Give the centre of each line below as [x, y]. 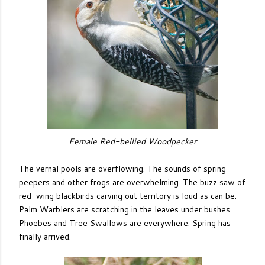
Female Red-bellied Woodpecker [132, 141]
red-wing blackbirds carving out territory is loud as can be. [128, 196]
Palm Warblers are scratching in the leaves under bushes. [125, 209]
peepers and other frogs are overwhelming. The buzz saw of [132, 182]
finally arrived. [45, 237]
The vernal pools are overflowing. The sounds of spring [122, 169]
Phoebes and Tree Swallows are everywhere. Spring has [125, 223]
